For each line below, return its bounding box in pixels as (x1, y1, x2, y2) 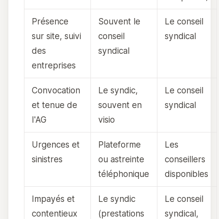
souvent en (98, 100, 142, 110)
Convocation (32, 85, 81, 96)
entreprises (32, 60, 76, 71)
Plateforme (98, 139, 141, 150)
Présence (32, 16, 69, 27)
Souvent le (98, 16, 141, 27)
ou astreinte (98, 154, 145, 165)
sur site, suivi (32, 31, 82, 42)
